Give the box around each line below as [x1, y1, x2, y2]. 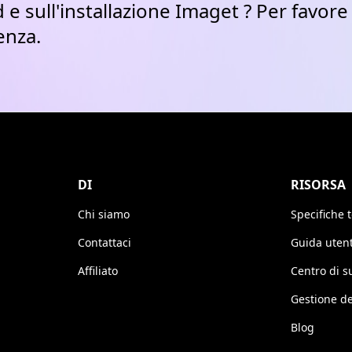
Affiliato [78, 263, 118, 279]
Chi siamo [78, 207, 130, 222]
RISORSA [291, 176, 346, 194]
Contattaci [78, 235, 131, 251]
